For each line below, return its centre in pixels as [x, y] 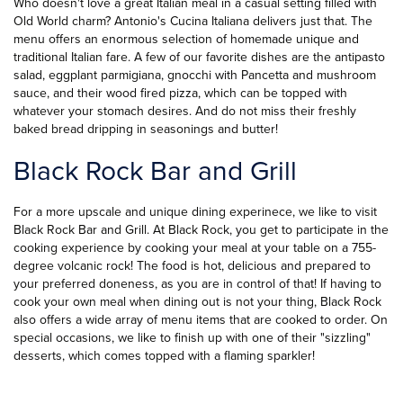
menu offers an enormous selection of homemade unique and [186, 39]
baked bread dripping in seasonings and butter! [146, 129]
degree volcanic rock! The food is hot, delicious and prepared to [192, 266]
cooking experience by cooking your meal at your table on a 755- [195, 248]
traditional [40, 57]
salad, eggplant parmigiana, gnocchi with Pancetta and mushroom [195, 75]
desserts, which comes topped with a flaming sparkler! [164, 356]
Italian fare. [99, 57]
